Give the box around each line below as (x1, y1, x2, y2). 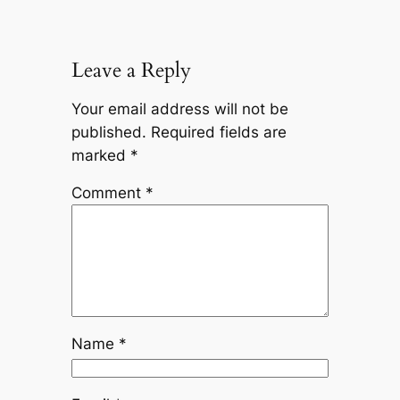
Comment (71, 184, 146, 203)
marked (71, 146, 130, 164)
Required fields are (150, 122, 287, 141)
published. (71, 122, 146, 141)
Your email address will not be (71, 99, 288, 118)
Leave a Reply (71, 55, 191, 84)
